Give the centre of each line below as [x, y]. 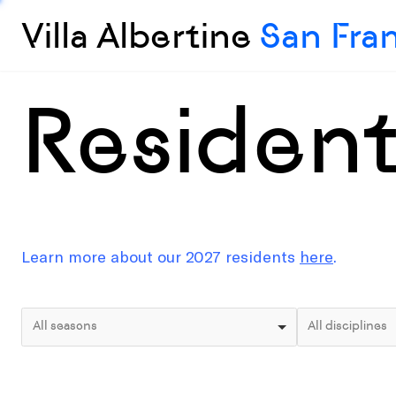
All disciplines [347, 325]
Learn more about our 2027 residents [160, 256]
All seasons [65, 325]
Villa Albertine [141, 35]
